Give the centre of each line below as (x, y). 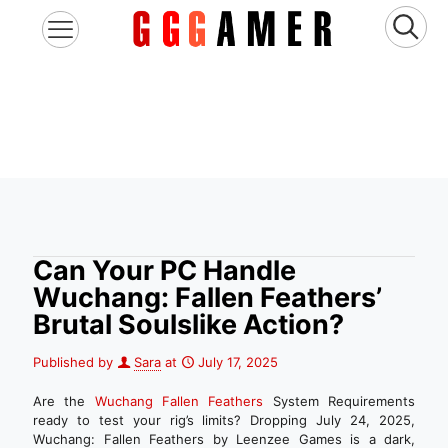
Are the (64, 401)
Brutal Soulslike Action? (188, 324)
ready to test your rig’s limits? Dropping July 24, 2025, (224, 420)
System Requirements (339, 401)
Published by (73, 362)
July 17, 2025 (238, 362)
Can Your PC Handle (164, 270)
